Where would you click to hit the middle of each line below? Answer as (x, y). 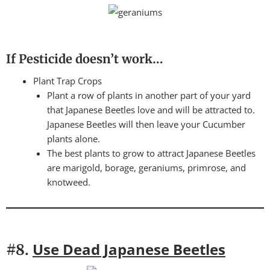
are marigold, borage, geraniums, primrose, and (146, 168)
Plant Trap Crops (67, 81)
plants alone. (73, 139)
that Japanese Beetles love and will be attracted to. (151, 110)
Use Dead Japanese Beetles (129, 250)
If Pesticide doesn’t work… (85, 59)
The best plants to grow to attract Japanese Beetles (151, 153)
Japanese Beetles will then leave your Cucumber (146, 124)
